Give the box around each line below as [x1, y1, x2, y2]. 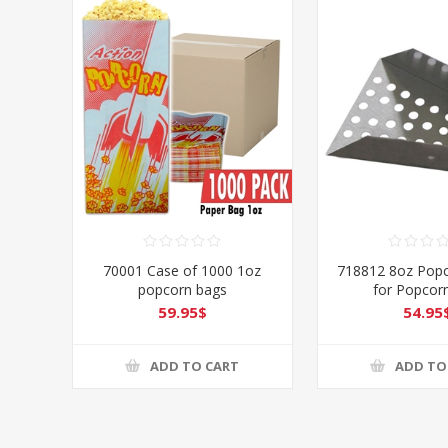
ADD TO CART [150, 357, 240, 376]
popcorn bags [137, 279, 227, 299]
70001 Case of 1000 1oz [103, 260, 262, 280]
